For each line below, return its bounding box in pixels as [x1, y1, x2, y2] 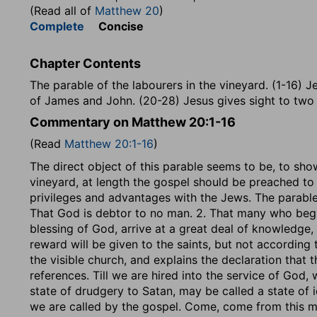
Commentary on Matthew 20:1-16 [30, 115, 236, 129]
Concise [84, 19, 144, 33]
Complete [30, 19, 84, 33]
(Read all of [30, 4, 95, 18]
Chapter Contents [30, 56, 141, 71]
